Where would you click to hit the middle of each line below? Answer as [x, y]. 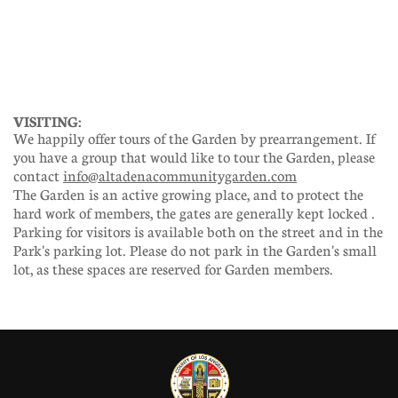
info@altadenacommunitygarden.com [180, 176]
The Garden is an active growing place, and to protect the [188, 195]
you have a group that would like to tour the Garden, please [194, 157]
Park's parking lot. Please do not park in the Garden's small [195, 251]
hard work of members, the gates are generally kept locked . [194, 213]
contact [38, 176]
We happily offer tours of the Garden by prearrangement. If [194, 139]
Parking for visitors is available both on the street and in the [198, 232]
